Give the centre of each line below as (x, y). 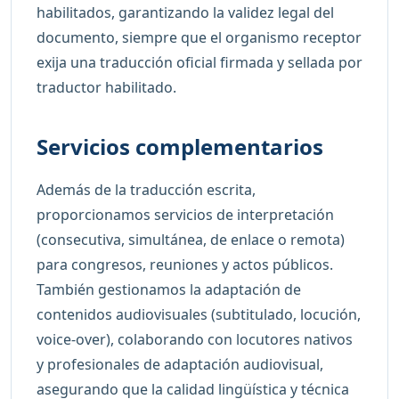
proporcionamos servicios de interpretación (185, 214)
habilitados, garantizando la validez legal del (185, 12)
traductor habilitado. (106, 87)
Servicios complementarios (180, 146)
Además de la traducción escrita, (146, 189)
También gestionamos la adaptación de (169, 289)
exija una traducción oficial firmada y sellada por (199, 62)
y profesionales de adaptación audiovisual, (180, 364)
